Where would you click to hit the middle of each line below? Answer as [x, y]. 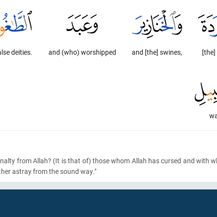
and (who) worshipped [82, 52]
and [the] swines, [157, 52]
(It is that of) [71, 161]
